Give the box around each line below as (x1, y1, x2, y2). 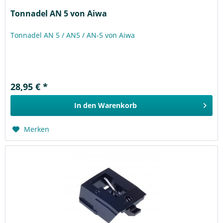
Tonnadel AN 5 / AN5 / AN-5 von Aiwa (10, 30, 135, 40)
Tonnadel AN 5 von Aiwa (10, 8, 108, 19)
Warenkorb (98, 101, 137, 111)
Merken (24, 124, 50, 134)
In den (74, 101, 97, 111)
